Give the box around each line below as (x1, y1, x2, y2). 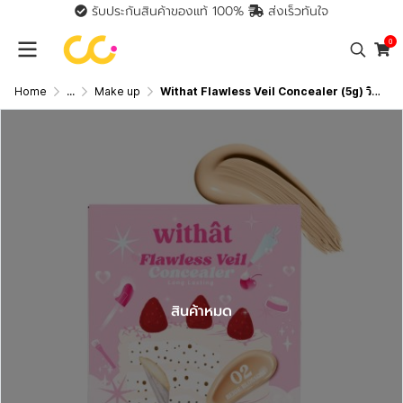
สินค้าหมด (171, 300, 232, 322)
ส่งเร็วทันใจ (264, 2, 329, 21)
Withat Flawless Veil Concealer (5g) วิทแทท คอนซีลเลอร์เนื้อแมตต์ (160, 85, 372, 98)
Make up (94, 85, 140, 98)
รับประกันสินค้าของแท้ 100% (86, 2, 248, 21)
